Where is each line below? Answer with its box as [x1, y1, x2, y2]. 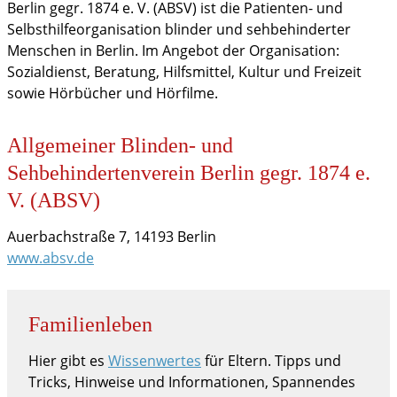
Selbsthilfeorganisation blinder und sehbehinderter [7, 19, 351, 40]
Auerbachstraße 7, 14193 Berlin [7, 226, 216, 246]
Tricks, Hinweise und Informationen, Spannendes [28, 371, 355, 392]
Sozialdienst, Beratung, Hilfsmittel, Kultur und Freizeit [7, 62, 362, 82]
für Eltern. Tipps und [201, 350, 341, 370]
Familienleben [28, 312, 152, 336]
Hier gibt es [28, 350, 108, 370]
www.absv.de [7, 247, 94, 268]
